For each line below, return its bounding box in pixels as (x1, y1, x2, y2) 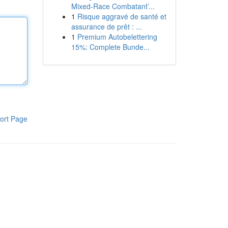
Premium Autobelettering (77, 32, 157, 42)
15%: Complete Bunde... (71, 42, 150, 52)
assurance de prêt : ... (71, 21, 142, 32)
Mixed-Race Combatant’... (71, 1, 155, 11)
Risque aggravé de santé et (77, 11, 166, 21)
